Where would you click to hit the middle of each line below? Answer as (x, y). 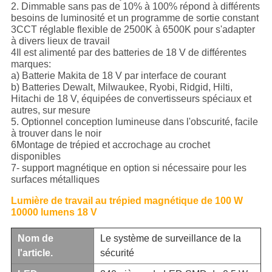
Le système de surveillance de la (170, 239)
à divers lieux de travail (60, 41)
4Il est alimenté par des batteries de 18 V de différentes (128, 53)
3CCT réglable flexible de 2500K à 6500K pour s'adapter (133, 30)
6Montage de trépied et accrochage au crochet (110, 145)
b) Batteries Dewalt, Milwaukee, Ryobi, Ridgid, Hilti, (121, 87)
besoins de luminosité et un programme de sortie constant (134, 18)
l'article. (35, 253)
